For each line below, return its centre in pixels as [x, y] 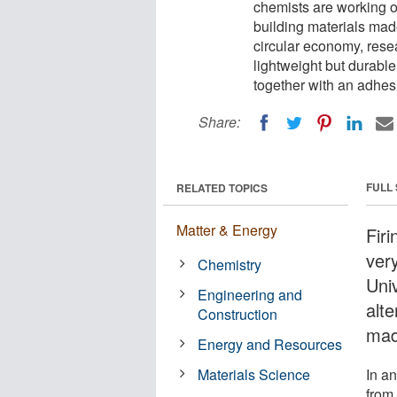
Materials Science [254, 374]
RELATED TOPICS [222, 187]
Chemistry [230, 264]
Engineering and [250, 294]
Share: [219, 122]
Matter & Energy [227, 230]
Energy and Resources [270, 344]
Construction [238, 314]
